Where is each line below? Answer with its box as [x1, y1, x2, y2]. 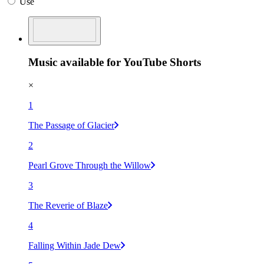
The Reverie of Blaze [28, 200, 108, 211]
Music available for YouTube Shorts [28, 56, 201, 69]
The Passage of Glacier [28, 120, 114, 131]
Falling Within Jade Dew [28, 240, 121, 251]
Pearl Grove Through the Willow [28, 160, 151, 171]
